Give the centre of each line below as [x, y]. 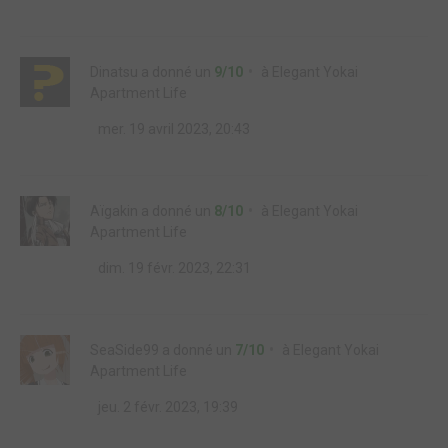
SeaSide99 [124, 350]
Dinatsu [114, 72]
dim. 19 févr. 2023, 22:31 [173, 268]
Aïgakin [114, 211]
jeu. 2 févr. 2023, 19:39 [166, 407]
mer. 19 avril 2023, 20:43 [172, 129]
